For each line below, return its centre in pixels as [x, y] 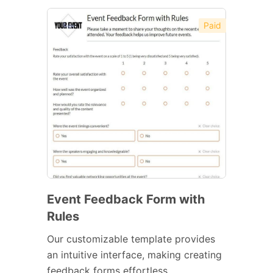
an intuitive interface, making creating [134, 254]
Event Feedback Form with [126, 199]
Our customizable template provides [131, 239]
